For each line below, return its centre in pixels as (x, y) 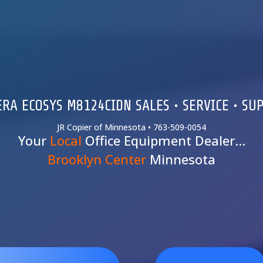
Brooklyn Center (97, 159)
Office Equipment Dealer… (163, 141)
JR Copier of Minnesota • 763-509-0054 (131, 127)
